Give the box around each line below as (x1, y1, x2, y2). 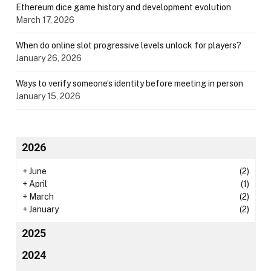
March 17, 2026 (16, 15, 74, 25)
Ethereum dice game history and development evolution (16, 2, 231, 12)
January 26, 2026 (16, 53, 82, 63)
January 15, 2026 (16, 91, 80, 101)
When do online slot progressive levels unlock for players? (16, 40, 241, 50)
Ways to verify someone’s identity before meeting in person (16, 78, 243, 88)
